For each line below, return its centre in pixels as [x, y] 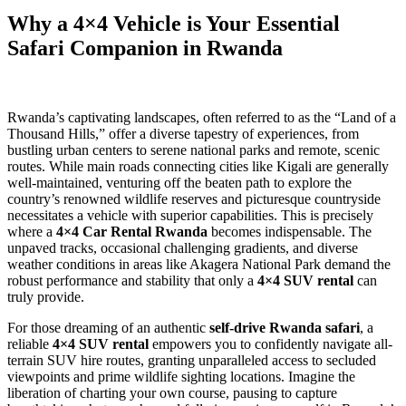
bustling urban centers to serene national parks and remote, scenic [193, 150]
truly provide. [46, 296]
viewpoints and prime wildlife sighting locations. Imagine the [181, 376]
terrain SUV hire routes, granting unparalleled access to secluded [192, 360]
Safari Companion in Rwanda [145, 48]
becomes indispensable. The [290, 231]
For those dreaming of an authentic [108, 327]
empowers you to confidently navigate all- [271, 343]
